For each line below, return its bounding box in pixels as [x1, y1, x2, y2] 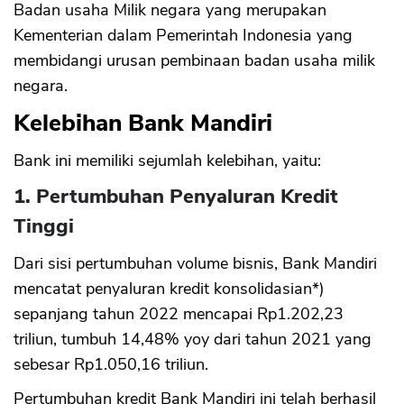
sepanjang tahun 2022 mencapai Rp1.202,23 [14, 303, 344, 326]
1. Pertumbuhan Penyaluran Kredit [14, 183, 338, 211]
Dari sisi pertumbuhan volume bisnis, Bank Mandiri [14, 252, 377, 275]
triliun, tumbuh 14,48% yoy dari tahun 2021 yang [14, 328, 372, 351]
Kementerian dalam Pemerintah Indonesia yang [14, 24, 353, 47]
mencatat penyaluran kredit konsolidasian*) [14, 278, 325, 300]
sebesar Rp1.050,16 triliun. [14, 353, 208, 376]
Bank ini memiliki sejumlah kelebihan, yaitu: [14, 150, 321, 172]
